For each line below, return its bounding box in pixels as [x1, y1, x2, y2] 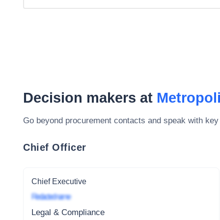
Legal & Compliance [31, 208, 105, 218]
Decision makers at [23, 90, 157, 106]
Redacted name [31, 192, 70, 202]
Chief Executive [31, 177, 86, 186]
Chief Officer [23, 141, 86, 153]
